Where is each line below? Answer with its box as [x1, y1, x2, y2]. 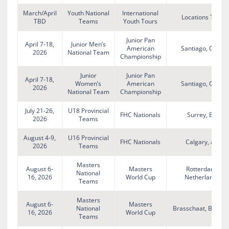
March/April [22, 9, 57, 18]
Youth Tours [123, 17, 158, 26]
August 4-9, [24, 133, 56, 143]
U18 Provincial [67, 106, 109, 116]
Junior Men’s [71, 40, 106, 49]
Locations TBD [181, 13, 223, 22]
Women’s [75, 79, 102, 88]
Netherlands [184, 173, 220, 182]
